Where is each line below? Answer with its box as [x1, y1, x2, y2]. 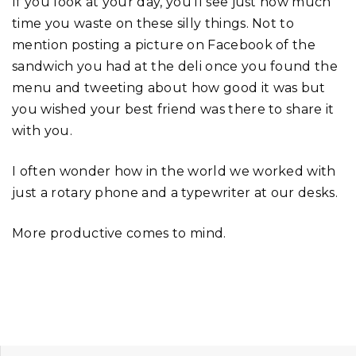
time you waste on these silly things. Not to [12, 15, 295, 31]
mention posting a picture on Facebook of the [12, 37, 316, 52]
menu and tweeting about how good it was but [12, 79, 326, 95]
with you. [12, 122, 72, 138]
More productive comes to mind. [12, 225, 226, 241]
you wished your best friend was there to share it [12, 101, 335, 117]
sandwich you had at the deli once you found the [12, 58, 339, 74]
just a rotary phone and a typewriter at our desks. [12, 184, 339, 200]
